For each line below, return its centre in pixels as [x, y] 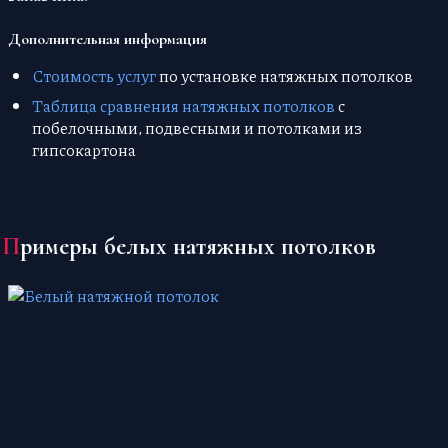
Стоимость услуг [94, 76]
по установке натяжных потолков [284, 76]
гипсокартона [84, 150]
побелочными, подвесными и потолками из [197, 128]
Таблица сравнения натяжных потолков [183, 106]
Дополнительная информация [107, 39]
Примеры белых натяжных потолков [198, 247]
